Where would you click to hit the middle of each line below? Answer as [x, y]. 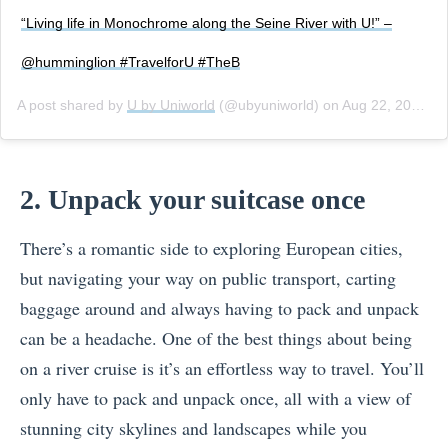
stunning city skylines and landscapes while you [193, 427]
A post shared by [72, 104]
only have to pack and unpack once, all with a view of [215, 397]
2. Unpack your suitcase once [192, 199]
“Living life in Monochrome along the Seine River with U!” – [206, 22]
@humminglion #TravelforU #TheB [130, 61]
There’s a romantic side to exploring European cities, [211, 247]
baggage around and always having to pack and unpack [219, 307]
